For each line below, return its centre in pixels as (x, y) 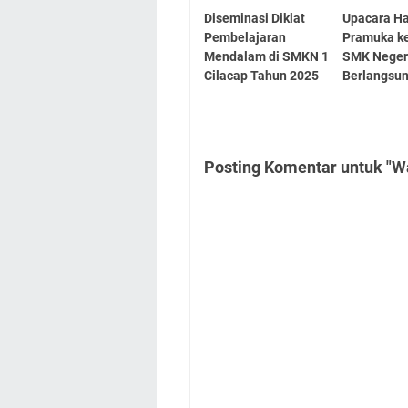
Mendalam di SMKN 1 (266, 56)
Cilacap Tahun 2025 (261, 75)
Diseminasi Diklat (255, 18)
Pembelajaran (245, 37)
